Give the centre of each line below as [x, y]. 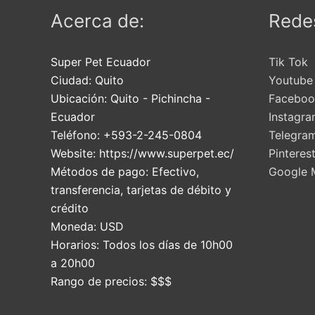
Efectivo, [175, 171]
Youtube [291, 80]
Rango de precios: [101, 281]
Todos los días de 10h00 [168, 244]
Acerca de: [97, 20]
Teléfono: [77, 135]
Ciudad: [73, 80]
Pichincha [176, 98]
